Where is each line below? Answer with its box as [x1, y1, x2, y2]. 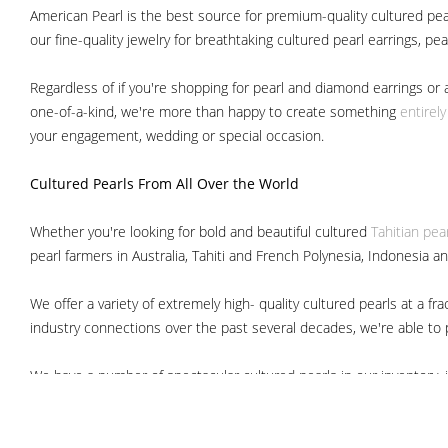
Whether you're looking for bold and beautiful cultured [30, 222, 371, 242]
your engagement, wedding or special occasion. [30, 126, 324, 146]
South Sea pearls [70, 405, 189, 428]
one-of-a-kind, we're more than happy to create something [30, 102, 400, 122]
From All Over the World [138, 174, 299, 194]
